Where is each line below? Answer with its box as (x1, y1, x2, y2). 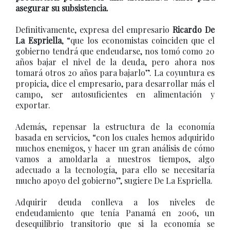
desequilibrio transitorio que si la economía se (15, 218, 215, 229)
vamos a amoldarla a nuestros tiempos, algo (15, 154, 215, 164)
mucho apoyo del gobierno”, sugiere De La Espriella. (15, 175, 213, 186)
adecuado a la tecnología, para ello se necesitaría (15, 164, 215, 175)
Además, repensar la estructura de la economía (15, 121, 215, 132)
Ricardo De (172, 24, 215, 35)
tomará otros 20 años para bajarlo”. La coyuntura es (15, 67, 215, 78)
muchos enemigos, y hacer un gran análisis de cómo (15, 143, 215, 154)
